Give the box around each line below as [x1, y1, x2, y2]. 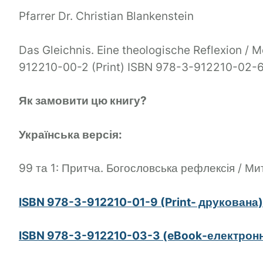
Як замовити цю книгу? [19, 94, 147, 108]
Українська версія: [19, 127, 122, 141]
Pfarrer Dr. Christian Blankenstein [19, 9, 194, 23]
